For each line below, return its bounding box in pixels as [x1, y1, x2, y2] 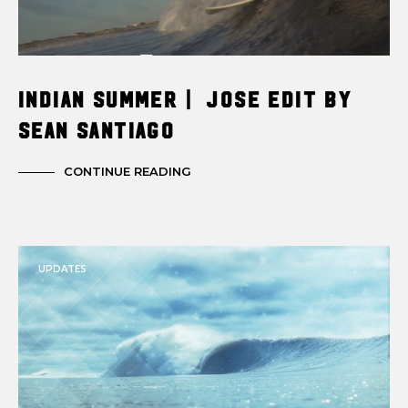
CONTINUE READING [64, 164, 191, 179]
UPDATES [38, 262, 87, 275]
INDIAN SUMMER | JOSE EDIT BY [18, 87, 352, 109]
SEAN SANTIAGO [18, 117, 176, 140]
